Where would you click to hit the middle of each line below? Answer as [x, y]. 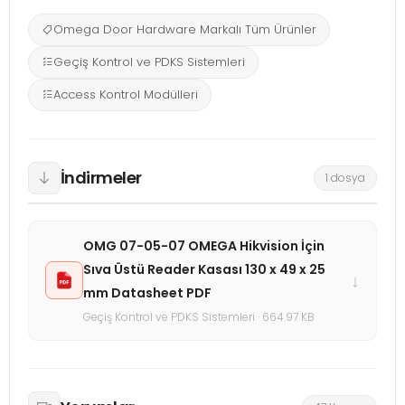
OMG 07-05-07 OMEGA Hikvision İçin [204, 245]
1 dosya [345, 177]
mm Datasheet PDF [147, 292]
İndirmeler [101, 178]
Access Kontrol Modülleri [126, 94]
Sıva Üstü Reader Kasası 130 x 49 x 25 [204, 269]
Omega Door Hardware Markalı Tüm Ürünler [185, 29]
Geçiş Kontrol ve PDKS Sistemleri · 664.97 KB [199, 316]
